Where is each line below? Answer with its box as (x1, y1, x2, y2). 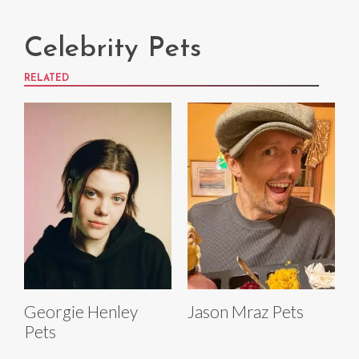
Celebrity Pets (24, 35, 201, 64)
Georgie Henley (24, 301, 138, 322)
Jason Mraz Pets (188, 301, 304, 322)
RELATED (24, 74, 69, 84)
